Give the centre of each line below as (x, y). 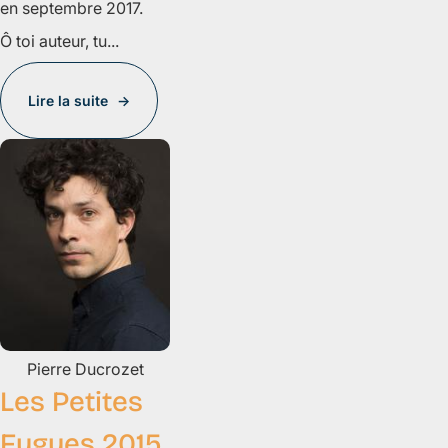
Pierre (50, 369)
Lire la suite (68, 100)
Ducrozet (109, 369)
